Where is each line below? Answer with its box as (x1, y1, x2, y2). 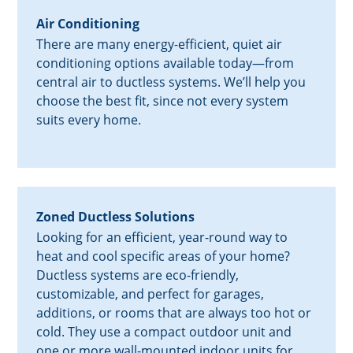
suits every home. (36, 111, 142, 129)
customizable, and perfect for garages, (36, 285, 265, 303)
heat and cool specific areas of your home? (36, 247, 291, 266)
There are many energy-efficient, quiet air (36, 35, 283, 54)
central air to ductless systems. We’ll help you (36, 73, 307, 91)
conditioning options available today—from (36, 54, 295, 72)
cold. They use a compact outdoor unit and (36, 323, 292, 341)
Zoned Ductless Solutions (36, 208, 195, 226)
